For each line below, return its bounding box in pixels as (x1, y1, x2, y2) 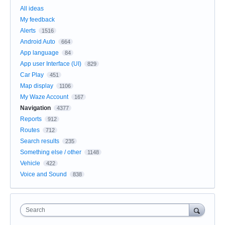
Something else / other (20, 148, 81, 156)
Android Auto (20, 38, 55, 45)
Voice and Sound (20, 170, 67, 178)
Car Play (20, 71, 44, 78)
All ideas (20, 5, 44, 12)
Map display (20, 82, 53, 89)
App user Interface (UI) (20, 60, 81, 67)
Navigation (20, 104, 51, 111)
